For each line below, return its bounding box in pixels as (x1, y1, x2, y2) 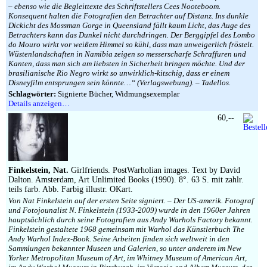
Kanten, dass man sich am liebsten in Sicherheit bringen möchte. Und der (8, 59, 245, 68)
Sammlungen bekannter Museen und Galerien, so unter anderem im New (8, 244, 241, 253)
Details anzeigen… (8, 99, 70, 108)
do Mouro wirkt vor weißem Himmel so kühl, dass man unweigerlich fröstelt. (8, 40, 254, 49)
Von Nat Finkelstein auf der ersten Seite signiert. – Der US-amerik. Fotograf (8, 196, 254, 205)
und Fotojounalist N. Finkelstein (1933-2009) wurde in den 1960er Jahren (8, 206, 250, 215)
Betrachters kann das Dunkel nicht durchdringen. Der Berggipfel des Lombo (8, 30, 255, 39)
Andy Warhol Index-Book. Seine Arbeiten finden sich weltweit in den (8, 234, 229, 243)
